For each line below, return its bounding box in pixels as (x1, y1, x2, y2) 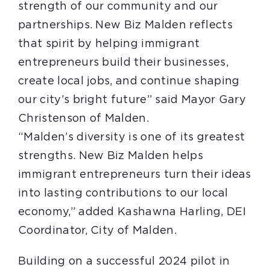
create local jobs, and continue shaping (17, 76, 240, 87)
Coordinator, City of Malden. (17, 225, 177, 236)
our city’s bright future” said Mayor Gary (17, 95, 246, 105)
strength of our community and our (17, 1, 218, 12)
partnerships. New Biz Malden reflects (17, 20, 233, 31)
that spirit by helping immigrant (17, 39, 200, 49)
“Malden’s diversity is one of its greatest (17, 132, 245, 143)
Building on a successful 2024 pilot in (17, 256, 230, 267)
